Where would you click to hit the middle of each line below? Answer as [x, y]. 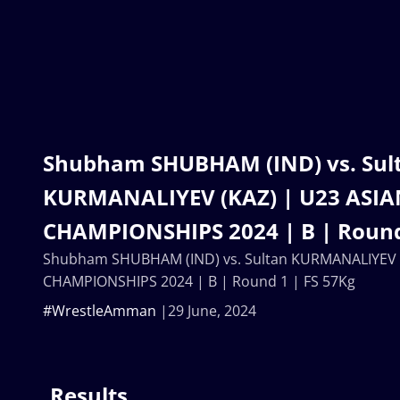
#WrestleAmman [100, 311]
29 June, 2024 [212, 311]
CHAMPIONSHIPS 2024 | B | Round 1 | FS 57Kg [199, 282]
